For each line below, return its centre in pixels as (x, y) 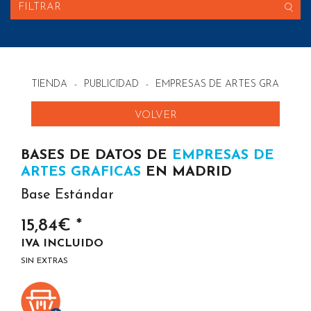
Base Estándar (67, 195)
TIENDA (49, 84)
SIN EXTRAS (44, 261)
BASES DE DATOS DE (96, 155)
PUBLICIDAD (111, 84)
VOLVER (155, 116)
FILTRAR (40, 7)
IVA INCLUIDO (62, 244)
